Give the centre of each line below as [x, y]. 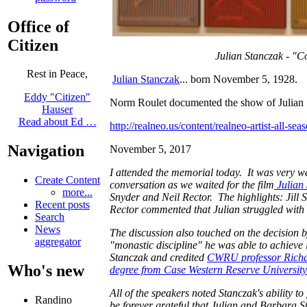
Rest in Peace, [57, 74]
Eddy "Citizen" [57, 97]
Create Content [67, 180]
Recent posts [62, 205]
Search [50, 217]
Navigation [46, 151]
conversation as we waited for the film [192, 184]
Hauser [57, 110]
